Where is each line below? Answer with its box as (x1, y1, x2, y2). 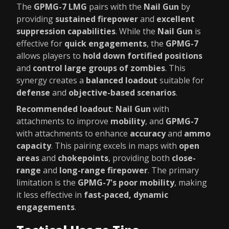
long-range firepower (59, 165, 148, 176)
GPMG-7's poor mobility (78, 177, 174, 188)
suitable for (157, 75, 204, 86)
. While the (116, 26, 157, 37)
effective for (16, 38, 64, 49)
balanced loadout (86, 75, 157, 86)
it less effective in (16, 189, 84, 200)
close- (172, 152, 196, 164)
